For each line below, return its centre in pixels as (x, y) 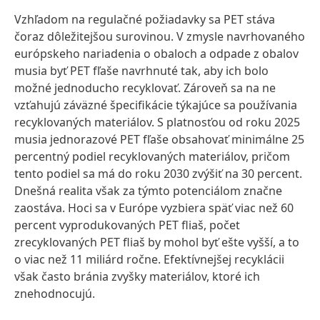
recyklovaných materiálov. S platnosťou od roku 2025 (157, 122)
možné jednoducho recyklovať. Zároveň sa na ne (145, 88)
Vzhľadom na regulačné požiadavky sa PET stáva (145, 19)
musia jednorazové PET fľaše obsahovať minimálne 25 (159, 139)
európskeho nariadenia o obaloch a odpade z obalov (156, 54)
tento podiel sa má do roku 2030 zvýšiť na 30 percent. (158, 174)
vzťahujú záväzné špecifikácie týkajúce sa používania (156, 105)
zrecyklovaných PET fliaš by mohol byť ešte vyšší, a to (157, 242)
